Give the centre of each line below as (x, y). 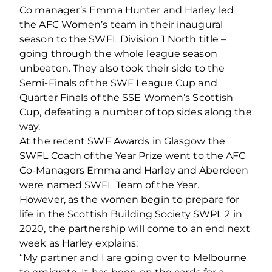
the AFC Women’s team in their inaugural (121, 24)
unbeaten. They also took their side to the (122, 68)
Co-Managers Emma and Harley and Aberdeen (134, 170)
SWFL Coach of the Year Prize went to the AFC (133, 155)
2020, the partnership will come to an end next (135, 228)
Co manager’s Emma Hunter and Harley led (127, 10)
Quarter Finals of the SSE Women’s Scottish (127, 97)
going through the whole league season (118, 53)
